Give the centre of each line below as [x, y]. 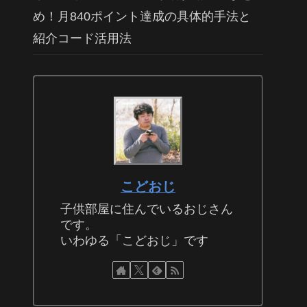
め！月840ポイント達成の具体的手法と [142, 16]
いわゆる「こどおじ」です [134, 241]
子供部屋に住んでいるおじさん [147, 209]
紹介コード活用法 [82, 38]
